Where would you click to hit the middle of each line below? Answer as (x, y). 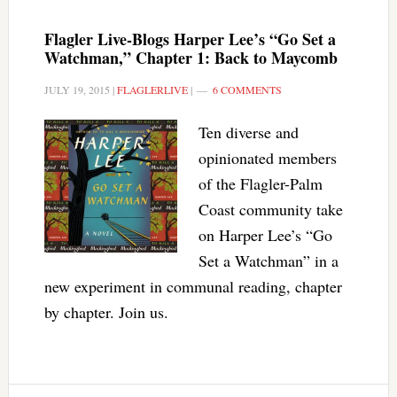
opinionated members (267, 158)
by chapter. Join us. (106, 312)
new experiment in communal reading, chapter (193, 286)
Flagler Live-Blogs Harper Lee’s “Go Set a (190, 39)
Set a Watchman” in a (268, 261)
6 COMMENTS (247, 90)
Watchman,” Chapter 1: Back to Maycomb (191, 58)
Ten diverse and (248, 132)
